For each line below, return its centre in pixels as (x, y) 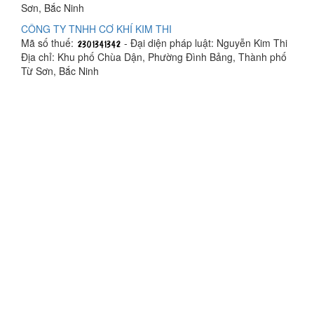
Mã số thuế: (49, 43)
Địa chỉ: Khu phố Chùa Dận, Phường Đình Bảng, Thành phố (154, 57)
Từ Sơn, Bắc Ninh (60, 71)
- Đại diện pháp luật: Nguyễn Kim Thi (204, 43)
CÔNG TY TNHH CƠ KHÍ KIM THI (96, 29)
